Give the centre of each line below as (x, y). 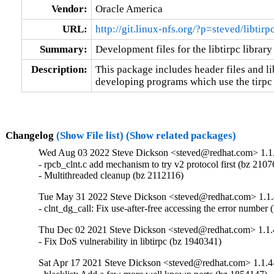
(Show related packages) (181, 135)
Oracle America (129, 9)
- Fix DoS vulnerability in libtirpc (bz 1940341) (130, 242)
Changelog (31, 135)
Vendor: (69, 9)
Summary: (63, 49)
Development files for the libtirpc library (183, 49)
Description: (59, 69)
